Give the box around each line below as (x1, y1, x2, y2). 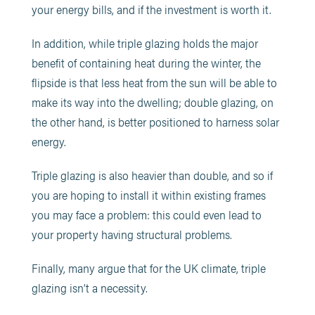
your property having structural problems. (31, 225, 232, 243)
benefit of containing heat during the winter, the (31, 53, 261, 71)
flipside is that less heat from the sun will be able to (31, 73, 277, 91)
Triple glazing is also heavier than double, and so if (31, 166, 273, 184)
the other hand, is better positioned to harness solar (31, 112, 279, 130)
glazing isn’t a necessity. (31, 278, 148, 296)
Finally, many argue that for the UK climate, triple (31, 259, 266, 276)
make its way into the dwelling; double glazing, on (31, 93, 274, 110)
